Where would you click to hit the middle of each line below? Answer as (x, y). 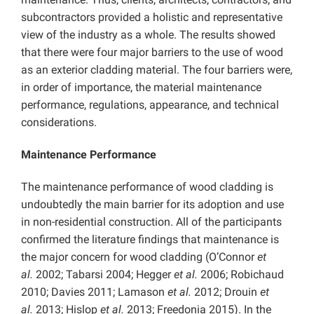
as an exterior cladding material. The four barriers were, (157, 69)
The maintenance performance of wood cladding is (147, 186)
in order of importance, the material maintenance (141, 87)
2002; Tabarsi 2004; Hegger (103, 274)
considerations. (59, 122)
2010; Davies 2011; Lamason (94, 292)
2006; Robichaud (242, 274)
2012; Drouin (226, 292)
